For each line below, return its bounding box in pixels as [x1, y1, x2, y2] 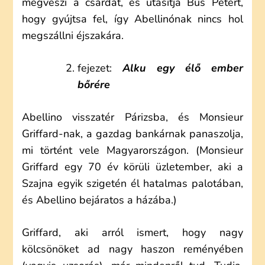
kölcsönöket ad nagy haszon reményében [22, 242, 243, 256]
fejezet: [77, 61, 123, 75]
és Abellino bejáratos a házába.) [22, 193, 177, 207]
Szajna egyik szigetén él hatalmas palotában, [22, 176, 243, 190]
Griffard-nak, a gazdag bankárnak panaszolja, [22, 127, 243, 141]
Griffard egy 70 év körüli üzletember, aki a [22, 160, 243, 174]
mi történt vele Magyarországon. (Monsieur [22, 143, 243, 157]
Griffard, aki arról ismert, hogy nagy [22, 225, 243, 240]
